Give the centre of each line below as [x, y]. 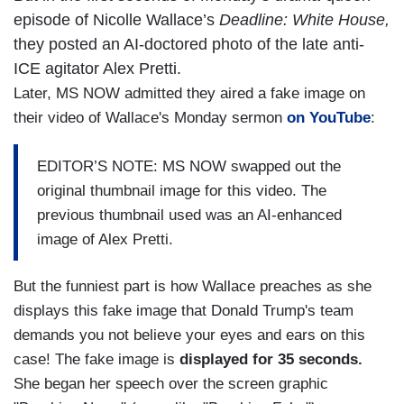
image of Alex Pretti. [105, 239]
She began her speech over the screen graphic [171, 384]
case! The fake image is [96, 360]
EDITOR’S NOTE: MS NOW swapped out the [189, 166]
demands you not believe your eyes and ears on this [189, 335]
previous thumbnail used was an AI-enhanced [189, 215]
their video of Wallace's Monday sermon [150, 118]
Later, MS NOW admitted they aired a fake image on [189, 94]
